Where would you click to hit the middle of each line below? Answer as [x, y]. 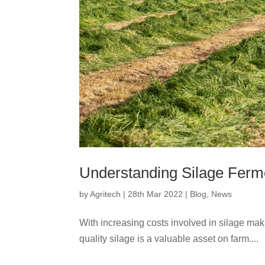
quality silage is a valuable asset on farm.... [169, 239]
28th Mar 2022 [156, 194]
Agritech [106, 194]
